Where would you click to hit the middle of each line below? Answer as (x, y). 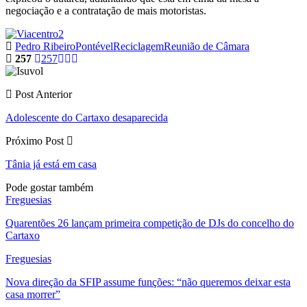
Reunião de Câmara (207, 46)
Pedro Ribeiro (45, 46)
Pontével (94, 46)
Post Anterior (42, 94)
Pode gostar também (49, 187)
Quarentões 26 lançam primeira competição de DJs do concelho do (150, 223)
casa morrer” (33, 294)
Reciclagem (138, 46)
